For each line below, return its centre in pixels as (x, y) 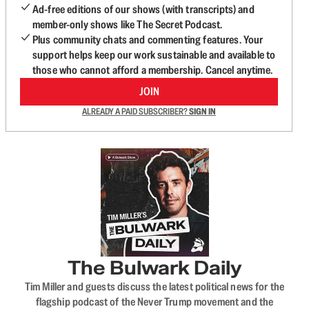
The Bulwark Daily (154, 268)
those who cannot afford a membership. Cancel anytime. (152, 70)
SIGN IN (202, 111)
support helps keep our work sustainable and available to (154, 55)
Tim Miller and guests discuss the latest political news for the (154, 287)
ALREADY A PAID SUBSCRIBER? (136, 111)
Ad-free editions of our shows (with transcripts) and (143, 9)
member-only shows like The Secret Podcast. (128, 24)
